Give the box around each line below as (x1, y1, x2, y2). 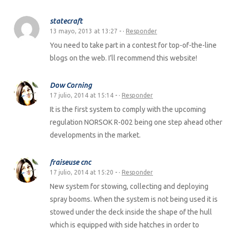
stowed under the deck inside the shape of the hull (50, 207, 212, 216)
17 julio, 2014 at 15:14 (50, 91, 113, 99)
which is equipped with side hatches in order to (50, 220, 199, 229)
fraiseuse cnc (50, 158, 91, 166)
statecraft (50, 16, 83, 25)
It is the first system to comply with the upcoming (50, 105, 206, 113)
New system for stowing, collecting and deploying (50, 182, 208, 190)
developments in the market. (50, 130, 141, 139)
